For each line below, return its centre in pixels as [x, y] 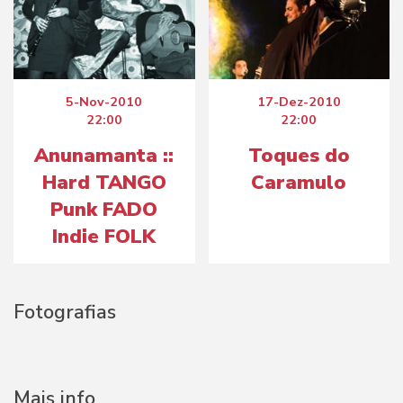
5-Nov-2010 [104, 102]
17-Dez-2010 [299, 102]
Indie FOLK [104, 237]
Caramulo [299, 183]
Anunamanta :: [104, 156]
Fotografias [65, 312]
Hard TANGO [104, 183]
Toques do [299, 156]
